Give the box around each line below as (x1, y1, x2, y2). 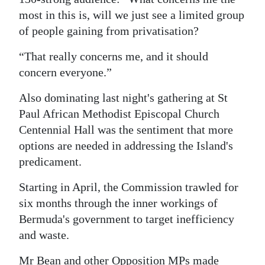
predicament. (19, 155, 82, 169)
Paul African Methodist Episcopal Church (19, 107, 219, 121)
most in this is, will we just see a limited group (19, 8, 244, 22)
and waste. (19, 228, 69, 242)
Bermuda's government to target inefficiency (19, 212, 234, 226)
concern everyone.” (19, 66, 112, 79)
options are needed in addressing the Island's (19, 139, 233, 153)
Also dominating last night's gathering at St (19, 91, 228, 105)
